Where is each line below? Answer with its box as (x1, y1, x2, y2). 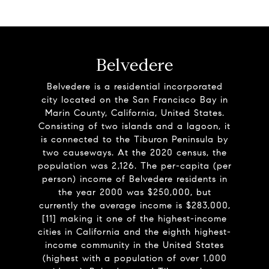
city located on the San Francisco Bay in (41, 94, 228, 105)
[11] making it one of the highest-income (42, 213, 227, 224)
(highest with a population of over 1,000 (42, 253, 227, 264)
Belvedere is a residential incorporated (46, 81, 223, 92)
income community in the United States (45, 240, 224, 250)
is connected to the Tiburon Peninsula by (41, 134, 228, 145)
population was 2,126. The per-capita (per (37, 160, 232, 171)
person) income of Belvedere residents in (41, 174, 228, 184)
